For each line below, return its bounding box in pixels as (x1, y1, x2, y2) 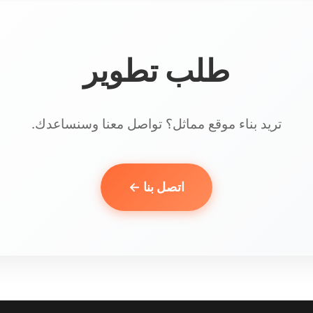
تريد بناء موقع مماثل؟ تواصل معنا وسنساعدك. (31, 115, 282, 133)
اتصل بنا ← (129, 180, 184, 195)
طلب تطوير (83, 52, 230, 90)
